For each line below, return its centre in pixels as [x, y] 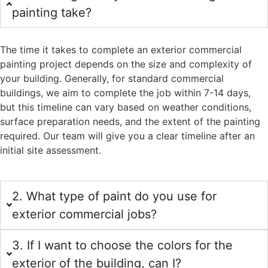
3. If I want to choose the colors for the [123, 245]
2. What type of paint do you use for [115, 196]
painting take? [52, 13]
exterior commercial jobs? [85, 214]
